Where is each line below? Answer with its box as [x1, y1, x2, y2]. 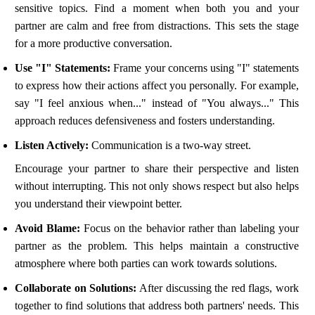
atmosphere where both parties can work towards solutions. [15, 257, 277, 270]
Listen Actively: [15, 139, 89, 152]
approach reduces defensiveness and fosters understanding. [15, 115, 275, 127]
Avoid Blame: [15, 222, 81, 235]
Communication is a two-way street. [89, 139, 251, 152]
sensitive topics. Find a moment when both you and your [15, 2, 299, 15]
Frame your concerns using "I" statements [110, 62, 299, 75]
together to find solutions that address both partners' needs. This [15, 300, 299, 312]
